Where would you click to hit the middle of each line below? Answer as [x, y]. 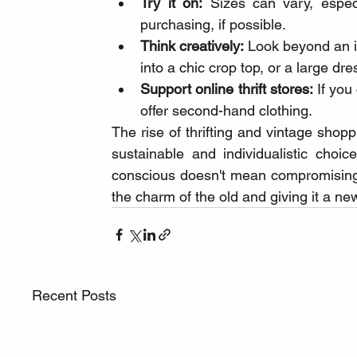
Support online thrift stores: [227, 89]
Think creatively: [192, 46]
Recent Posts [75, 296]
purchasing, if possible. [214, 25]
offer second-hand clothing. [227, 111]
